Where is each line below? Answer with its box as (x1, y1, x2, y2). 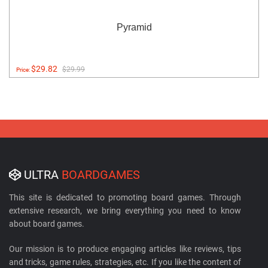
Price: (16, 66, 31, 74)
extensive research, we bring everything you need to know (9, 206, 241, 216)
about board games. (9, 219, 84, 229)
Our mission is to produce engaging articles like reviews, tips (9, 244, 241, 254)
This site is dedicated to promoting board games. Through (9, 193, 241, 203)
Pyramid (116, 22, 152, 33)
